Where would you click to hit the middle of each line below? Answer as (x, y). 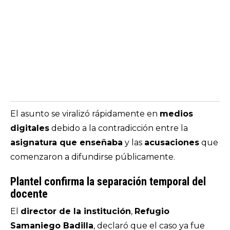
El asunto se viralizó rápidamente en (85, 114)
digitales (30, 128)
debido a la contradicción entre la (119, 128)
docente (29, 194)
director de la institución (76, 211)
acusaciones (172, 142)
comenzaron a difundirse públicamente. (93, 157)
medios (176, 114)
